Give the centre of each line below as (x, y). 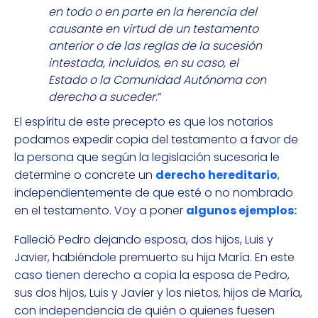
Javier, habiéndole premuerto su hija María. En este (154, 258)
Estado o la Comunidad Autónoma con (157, 80)
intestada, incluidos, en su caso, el (143, 63)
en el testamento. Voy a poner (100, 211)
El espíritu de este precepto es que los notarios (144, 122)
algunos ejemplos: (241, 211)
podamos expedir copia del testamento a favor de (156, 140)
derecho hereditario (216, 175)
